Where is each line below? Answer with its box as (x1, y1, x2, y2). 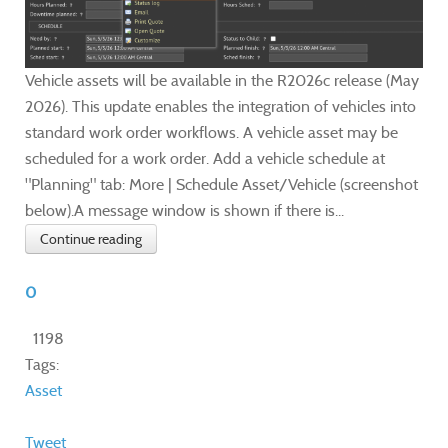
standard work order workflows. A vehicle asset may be (25, 123, 398, 143)
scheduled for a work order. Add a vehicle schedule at (25, 149, 385, 169)
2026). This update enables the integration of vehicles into (25, 97, 416, 117)
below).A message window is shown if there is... (25, 201, 344, 221)
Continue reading (40, 230, 142, 249)
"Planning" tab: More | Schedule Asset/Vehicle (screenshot (25, 175, 418, 195)
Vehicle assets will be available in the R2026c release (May (25, 71, 419, 91)
